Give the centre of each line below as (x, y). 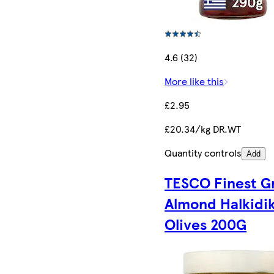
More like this (194, 81)
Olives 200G (206, 224)
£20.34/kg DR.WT (203, 128)
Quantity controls (203, 152)
